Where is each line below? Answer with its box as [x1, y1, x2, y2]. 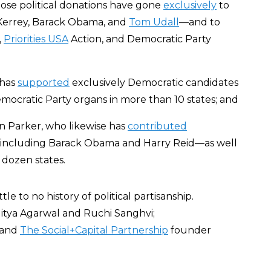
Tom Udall [129, 16, 179, 28]
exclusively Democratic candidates [70, 77, 238, 88]
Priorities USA [4, 33, 68, 45]
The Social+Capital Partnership [20, 224, 168, 236]
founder [168, 224, 211, 236]
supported [18, 77, 70, 88]
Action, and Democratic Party [68, 33, 211, 45]
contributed [128, 120, 187, 132]
